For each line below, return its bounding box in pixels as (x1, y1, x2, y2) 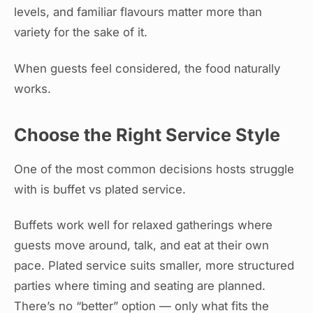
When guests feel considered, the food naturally (14, 61, 280, 75)
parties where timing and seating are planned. (14, 279, 265, 293)
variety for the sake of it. (14, 25, 147, 40)
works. (14, 81, 51, 96)
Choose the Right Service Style (14, 124, 280, 145)
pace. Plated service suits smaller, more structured (14, 259, 294, 273)
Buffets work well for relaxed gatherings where (14, 218, 272, 233)
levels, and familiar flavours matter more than (14, 5, 262, 20)
